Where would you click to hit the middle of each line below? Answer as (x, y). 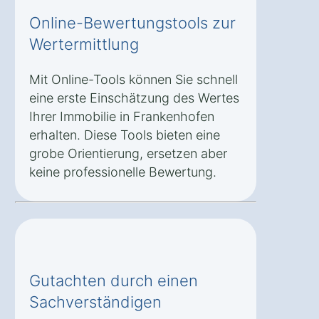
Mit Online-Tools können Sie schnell (134, 79)
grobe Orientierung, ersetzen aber (128, 153)
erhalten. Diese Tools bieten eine (125, 135)
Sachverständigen (95, 302)
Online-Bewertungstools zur (132, 22)
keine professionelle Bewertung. (123, 172)
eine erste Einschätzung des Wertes (134, 98)
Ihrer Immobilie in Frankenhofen (122, 116)
